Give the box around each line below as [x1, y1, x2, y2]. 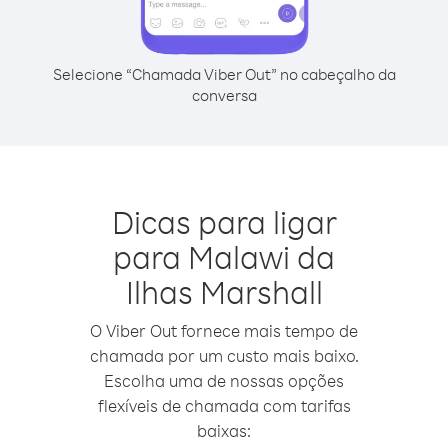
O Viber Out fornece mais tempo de [90, 320, 358, 341]
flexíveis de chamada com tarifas [97, 395, 351, 416]
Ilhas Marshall [125, 271, 323, 312]
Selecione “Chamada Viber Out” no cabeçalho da [52, 64, 396, 84]
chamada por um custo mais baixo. [89, 345, 359, 366]
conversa [191, 85, 257, 105]
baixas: [197, 420, 251, 441]
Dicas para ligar [111, 201, 337, 242]
